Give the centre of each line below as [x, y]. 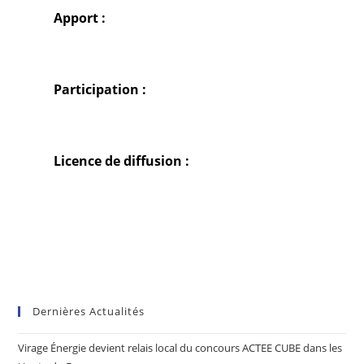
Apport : [80, 18]
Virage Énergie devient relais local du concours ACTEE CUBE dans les [180, 348]
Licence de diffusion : [122, 161]
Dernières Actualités [89, 311]
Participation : [100, 89]
